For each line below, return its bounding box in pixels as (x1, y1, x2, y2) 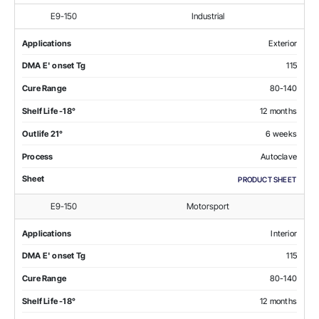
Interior (271, 228, 297, 239)
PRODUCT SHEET (238, 174, 296, 184)
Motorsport (187, 200, 229, 211)
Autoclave (261, 151, 297, 162)
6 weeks (265, 128, 297, 139)
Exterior (268, 38, 297, 48)
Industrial (192, 10, 224, 21)
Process (22, 151, 53, 162)
